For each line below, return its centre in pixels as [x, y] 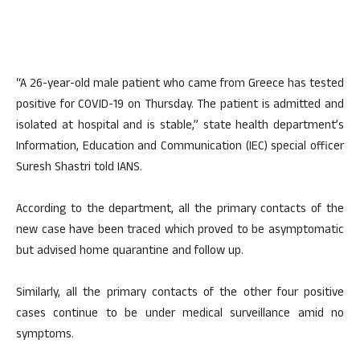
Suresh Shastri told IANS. [79, 168]
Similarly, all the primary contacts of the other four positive [180, 294]
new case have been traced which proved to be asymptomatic [180, 231]
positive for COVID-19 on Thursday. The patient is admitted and [180, 106]
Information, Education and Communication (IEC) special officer [180, 147]
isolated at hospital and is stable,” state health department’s [180, 127]
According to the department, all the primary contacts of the [180, 210]
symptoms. [45, 335]
